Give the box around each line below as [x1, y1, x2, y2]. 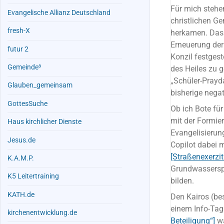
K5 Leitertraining [7, 172, 59, 181]
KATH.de [7, 190, 35, 199]
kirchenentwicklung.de [7, 208, 77, 217]
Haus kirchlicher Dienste [7, 117, 82, 126]
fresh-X [7, 26, 30, 35]
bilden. [170, 176, 194, 185]
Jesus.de [7, 135, 36, 144]
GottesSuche [7, 99, 48, 108]
